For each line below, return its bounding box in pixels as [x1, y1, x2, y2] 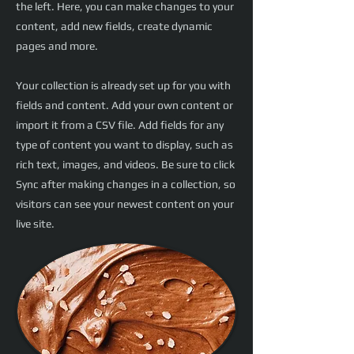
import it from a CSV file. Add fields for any [16, 119, 224, 132]
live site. [16, 217, 55, 231]
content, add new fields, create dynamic [16, 20, 213, 33]
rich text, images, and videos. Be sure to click [16, 158, 235, 171]
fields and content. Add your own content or [16, 99, 233, 112]
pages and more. [16, 40, 98, 53]
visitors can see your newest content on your [16, 198, 234, 211]
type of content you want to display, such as [16, 138, 233, 152]
